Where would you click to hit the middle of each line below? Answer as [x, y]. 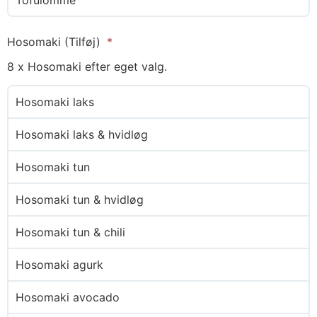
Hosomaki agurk [59, 265]
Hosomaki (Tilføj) [56, 41]
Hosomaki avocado [68, 298]
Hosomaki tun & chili [70, 232]
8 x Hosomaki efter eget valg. [87, 66]
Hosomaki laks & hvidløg [82, 135]
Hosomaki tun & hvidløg [80, 200]
